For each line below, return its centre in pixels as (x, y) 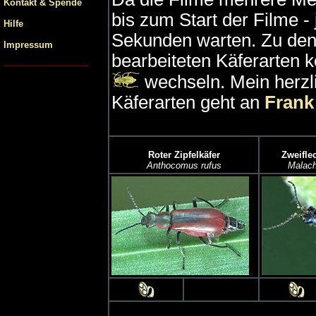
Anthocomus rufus (184, 165)
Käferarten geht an (188, 102)
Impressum (28, 45)
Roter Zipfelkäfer (184, 155)
